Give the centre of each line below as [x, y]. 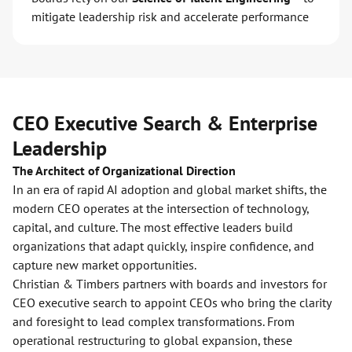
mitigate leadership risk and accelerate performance [170, 17]
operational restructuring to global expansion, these [152, 341]
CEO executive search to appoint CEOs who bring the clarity [172, 303]
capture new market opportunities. [104, 265]
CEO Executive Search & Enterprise [165, 123]
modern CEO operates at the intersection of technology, [161, 209]
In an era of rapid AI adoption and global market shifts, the [170, 190]
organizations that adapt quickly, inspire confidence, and [163, 246]
